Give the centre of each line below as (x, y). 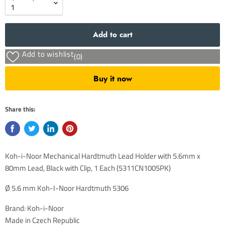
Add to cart (113, 35)
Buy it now (113, 78)
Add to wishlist (48, 54)
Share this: (20, 109)
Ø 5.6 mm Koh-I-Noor (40, 188)
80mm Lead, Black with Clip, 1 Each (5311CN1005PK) (88, 168)
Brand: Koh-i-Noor (34, 208)
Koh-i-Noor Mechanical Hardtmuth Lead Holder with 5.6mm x (103, 156)
